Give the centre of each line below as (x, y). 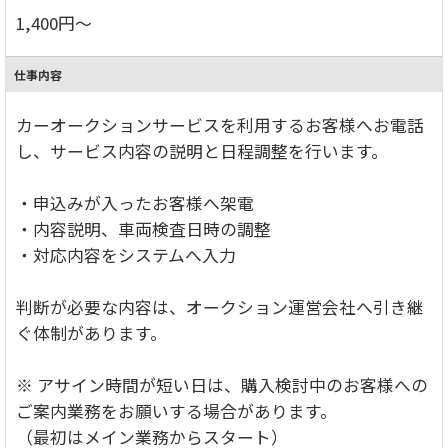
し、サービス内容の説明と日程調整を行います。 (202, 150)
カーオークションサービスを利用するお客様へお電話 (220, 124)
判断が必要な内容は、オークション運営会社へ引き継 (220, 306)
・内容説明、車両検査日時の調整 (143, 228)
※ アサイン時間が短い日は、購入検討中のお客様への (222, 384)
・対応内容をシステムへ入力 (126, 254)
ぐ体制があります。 (91, 332)
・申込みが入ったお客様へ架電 (135, 202)
